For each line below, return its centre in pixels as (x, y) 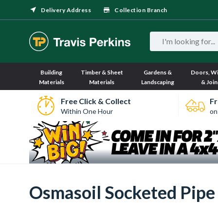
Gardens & (158, 72)
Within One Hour (87, 111)
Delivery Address (66, 10)
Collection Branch (141, 10)
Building (52, 72)
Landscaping (158, 82)
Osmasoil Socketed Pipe (122, 192)
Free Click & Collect (96, 101)
